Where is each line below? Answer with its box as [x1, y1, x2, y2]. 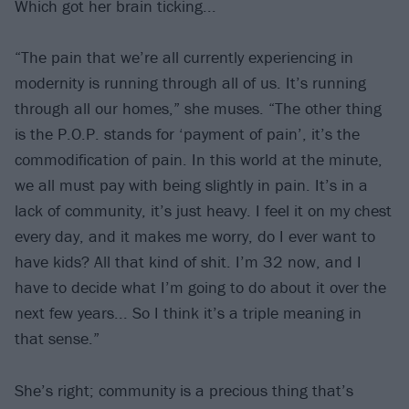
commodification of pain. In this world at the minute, [15, 149, 383, 171]
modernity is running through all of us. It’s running [15, 72, 366, 94]
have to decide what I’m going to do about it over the [15, 277, 386, 299]
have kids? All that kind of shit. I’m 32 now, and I [15, 251, 362, 273]
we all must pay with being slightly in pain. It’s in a [15, 174, 368, 196]
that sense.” [15, 328, 100, 350]
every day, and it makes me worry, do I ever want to [15, 225, 375, 247]
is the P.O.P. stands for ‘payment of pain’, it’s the [15, 123, 360, 145]
